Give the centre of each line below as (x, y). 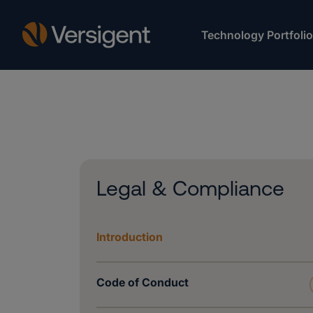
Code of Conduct (143, 282)
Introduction (130, 237)
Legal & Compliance (190, 188)
